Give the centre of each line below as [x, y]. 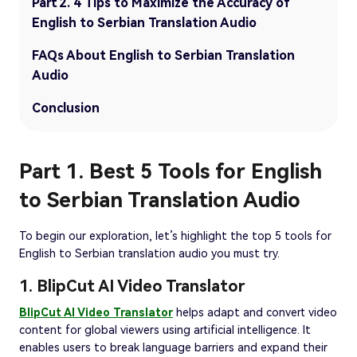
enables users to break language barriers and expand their [173, 347]
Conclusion [66, 108]
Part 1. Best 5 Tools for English [171, 171]
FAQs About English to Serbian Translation [163, 55]
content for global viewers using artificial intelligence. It [165, 330]
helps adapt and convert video [255, 312]
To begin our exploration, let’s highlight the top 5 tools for [175, 235]
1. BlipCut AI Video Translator [132, 286]
